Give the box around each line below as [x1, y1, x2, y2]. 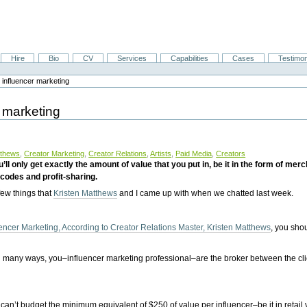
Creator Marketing [24, 149, 85, 158]
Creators [216, 149, 246, 158]
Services [116, 54, 147, 63]
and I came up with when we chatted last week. [117, 188, 294, 198]
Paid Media [175, 149, 212, 158]
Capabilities [170, 54, 208, 63]
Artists [150, 149, 172, 158]
